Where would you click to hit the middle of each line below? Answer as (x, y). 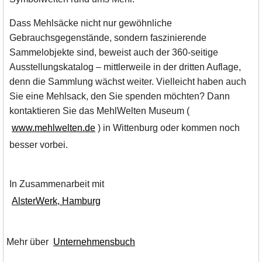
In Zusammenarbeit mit (58, 184)
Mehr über (29, 242)
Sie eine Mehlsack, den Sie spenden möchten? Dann (120, 96)
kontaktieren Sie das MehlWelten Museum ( (99, 111)
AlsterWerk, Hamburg (56, 201)
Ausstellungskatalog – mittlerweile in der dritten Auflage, (125, 67)
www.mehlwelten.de (54, 128)
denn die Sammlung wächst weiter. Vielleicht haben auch (128, 82)
